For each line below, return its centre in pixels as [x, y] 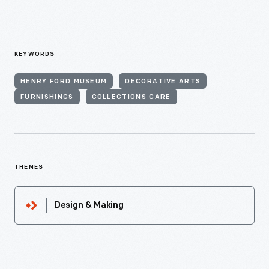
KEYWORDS [35, 54]
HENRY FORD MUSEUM [64, 82]
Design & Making [89, 206]
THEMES [29, 167]
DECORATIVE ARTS [163, 82]
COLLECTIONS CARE [131, 98]
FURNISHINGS [47, 98]
